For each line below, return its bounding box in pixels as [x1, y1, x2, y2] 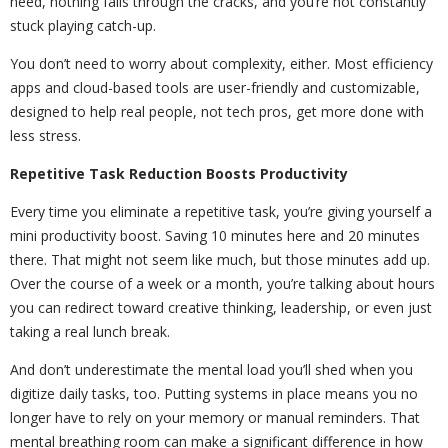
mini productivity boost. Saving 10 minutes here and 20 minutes [10, 225, 420, 245]
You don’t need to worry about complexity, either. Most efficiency [10, 53, 433, 73]
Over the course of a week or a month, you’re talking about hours [10, 273, 435, 293]
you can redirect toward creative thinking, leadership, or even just [10, 297, 432, 317]
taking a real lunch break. [10, 321, 170, 341]
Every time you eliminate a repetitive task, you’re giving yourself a [10, 201, 432, 221]
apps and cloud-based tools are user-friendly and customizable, [10, 77, 420, 97]
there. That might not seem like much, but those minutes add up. [10, 249, 430, 269]
